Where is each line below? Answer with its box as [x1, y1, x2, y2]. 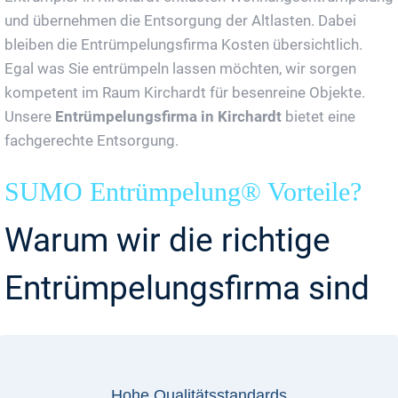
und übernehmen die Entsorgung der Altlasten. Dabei [4, 11, 356, 29]
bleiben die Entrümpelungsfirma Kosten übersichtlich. [4, 35, 362, 53]
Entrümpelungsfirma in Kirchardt [55, 107, 282, 125]
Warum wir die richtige [4, 220, 330, 259]
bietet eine [282, 107, 355, 125]
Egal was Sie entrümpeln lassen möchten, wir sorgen [4, 59, 356, 77]
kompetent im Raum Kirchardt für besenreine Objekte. [4, 83, 365, 101]
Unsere [4, 107, 55, 125]
